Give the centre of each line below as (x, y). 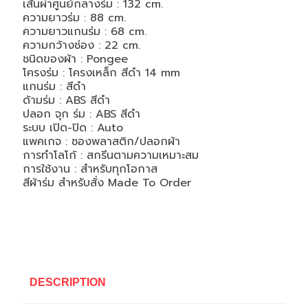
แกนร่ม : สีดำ (54, 87)
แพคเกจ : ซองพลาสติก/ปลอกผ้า (101, 142)
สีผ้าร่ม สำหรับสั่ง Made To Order (107, 183)
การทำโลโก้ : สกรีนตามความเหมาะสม (110, 155)
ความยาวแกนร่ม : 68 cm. (84, 32)
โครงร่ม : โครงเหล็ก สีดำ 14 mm (101, 73)
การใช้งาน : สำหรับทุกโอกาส (90, 169)
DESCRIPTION (67, 282)
